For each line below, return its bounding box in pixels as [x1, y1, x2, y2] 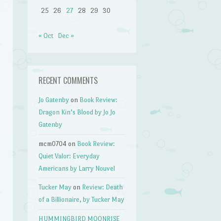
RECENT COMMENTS [38, 74, 98, 87]
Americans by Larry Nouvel [38, 164, 115, 172]
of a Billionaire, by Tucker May [38, 196, 125, 204]
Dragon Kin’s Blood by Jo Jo [38, 109, 116, 116]
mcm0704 [38, 140, 67, 147]
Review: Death [82, 184, 123, 191]
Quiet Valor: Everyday [38, 152, 100, 160]
